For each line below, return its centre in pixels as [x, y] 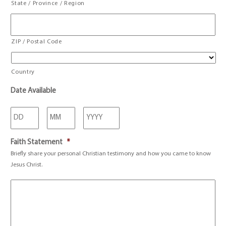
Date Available [34, 91]
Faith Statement [37, 143]
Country [23, 72]
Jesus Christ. [27, 165]
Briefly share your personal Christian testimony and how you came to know [111, 154]
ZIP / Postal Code [37, 42]
